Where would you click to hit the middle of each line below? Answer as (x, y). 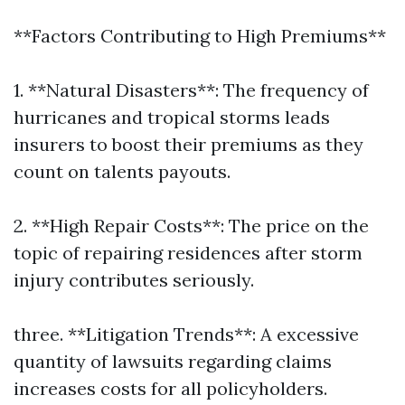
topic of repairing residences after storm (188, 253)
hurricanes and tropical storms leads (172, 117)
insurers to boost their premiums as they (188, 144)
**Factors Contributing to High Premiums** (200, 36)
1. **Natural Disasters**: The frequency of (191, 90)
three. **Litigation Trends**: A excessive (186, 334)
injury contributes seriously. (134, 280)
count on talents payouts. (122, 171)
